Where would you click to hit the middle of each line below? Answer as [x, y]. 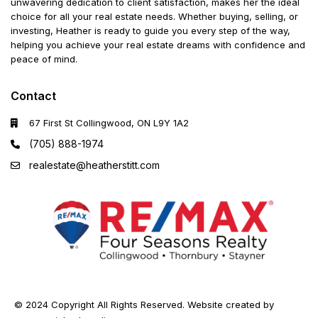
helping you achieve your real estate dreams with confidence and [158, 45]
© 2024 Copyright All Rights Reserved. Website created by [144, 305]
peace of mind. [44, 59]
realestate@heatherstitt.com [95, 165]
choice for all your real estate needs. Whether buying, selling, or [155, 17]
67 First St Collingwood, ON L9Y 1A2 [109, 123]
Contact [34, 96]
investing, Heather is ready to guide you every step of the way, [151, 31]
